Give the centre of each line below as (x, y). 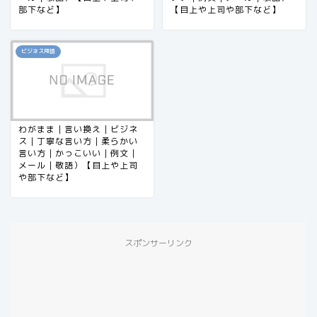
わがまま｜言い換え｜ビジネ (78, 129)
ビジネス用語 (38, 51)
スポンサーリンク (158, 243)
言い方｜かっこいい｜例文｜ (78, 153)
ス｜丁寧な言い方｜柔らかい (78, 141)
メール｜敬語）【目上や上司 (78, 165)
